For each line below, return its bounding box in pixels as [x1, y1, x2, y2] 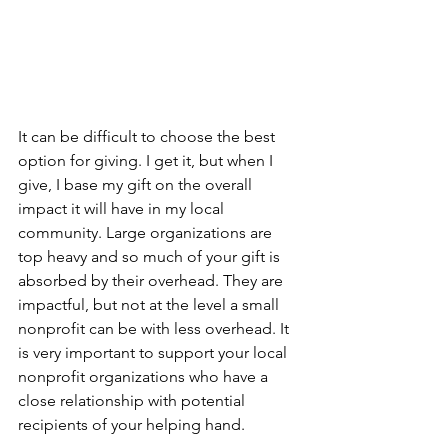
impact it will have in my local [18, 199, 228, 218]
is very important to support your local [18, 343, 291, 362]
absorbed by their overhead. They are [18, 271, 287, 290]
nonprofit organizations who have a [18, 367, 272, 386]
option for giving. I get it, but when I [18, 151, 277, 170]
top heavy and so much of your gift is [18, 247, 284, 266]
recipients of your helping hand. [18, 415, 245, 434]
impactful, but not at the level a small [18, 295, 283, 314]
